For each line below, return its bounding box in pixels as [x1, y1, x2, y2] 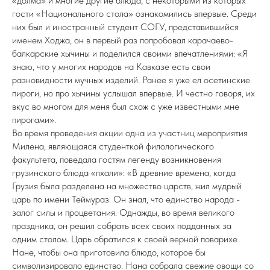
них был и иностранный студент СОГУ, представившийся [12, 21, 239, 33]
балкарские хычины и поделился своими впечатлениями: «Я [12, 48, 248, 59]
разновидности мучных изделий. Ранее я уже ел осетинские [12, 74, 250, 86]
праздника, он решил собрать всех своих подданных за [12, 220, 231, 231]
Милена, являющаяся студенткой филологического [12, 140, 214, 152]
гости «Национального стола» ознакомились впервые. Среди [12, 8, 257, 19]
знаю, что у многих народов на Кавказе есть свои [12, 61, 210, 72]
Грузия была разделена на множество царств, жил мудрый [12, 180, 242, 192]
